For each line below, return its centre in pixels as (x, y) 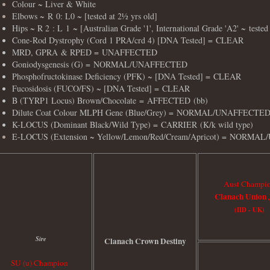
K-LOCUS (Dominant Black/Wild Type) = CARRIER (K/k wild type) (133, 125)
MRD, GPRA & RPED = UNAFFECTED (85, 52)
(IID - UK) (249, 209)
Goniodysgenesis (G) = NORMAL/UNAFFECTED (100, 64)
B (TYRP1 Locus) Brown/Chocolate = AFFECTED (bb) (110, 101)
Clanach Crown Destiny (145, 241)
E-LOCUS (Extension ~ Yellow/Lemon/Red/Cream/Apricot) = (119, 137)
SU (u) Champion (41, 262)
